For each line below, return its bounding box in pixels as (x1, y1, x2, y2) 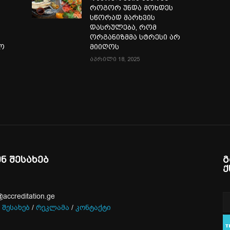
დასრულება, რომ (90, 23, 157, 31)
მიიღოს (90, 42, 122, 51)
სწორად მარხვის (90, 13, 156, 22)
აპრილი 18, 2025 (90, 55, 140, 63)
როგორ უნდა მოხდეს (90, 3, 174, 12)
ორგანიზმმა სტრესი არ (90, 32, 181, 41)
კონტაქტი (75, 202, 111, 213)
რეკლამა (36, 202, 69, 213)
